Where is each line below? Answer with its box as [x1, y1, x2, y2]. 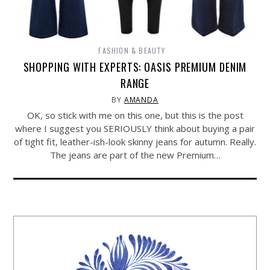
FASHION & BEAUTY [98, 45, 166, 56]
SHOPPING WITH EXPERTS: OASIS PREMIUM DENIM [23, 59, 247, 75]
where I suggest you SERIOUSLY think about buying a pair [15, 122, 255, 135]
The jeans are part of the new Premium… [49, 149, 221, 162]
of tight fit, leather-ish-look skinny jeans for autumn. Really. [14, 136, 256, 148]
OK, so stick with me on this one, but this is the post [27, 109, 243, 122]
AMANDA [124, 95, 159, 105]
